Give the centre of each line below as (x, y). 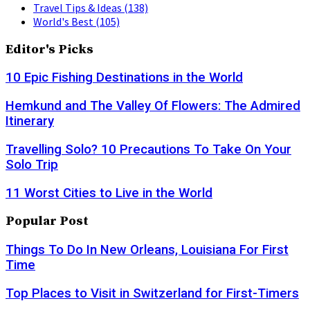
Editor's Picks (49, 49)
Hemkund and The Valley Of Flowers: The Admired (153, 106)
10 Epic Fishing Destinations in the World (124, 78)
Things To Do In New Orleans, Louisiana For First (147, 249)
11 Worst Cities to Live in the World (109, 193)
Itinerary (30, 121)
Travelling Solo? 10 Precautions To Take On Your (148, 149)
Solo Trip (32, 164)
